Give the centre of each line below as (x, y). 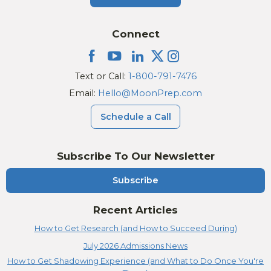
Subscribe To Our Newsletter (135, 156)
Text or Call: (101, 77)
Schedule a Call (135, 116)
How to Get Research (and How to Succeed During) (135, 228)
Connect (135, 34)
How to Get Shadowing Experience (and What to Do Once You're (135, 260)
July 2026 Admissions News (135, 245)
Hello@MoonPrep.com (150, 93)
